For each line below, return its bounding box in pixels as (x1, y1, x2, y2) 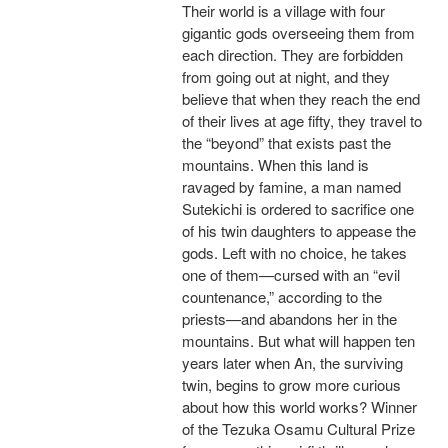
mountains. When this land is (182, 154, 369, 176)
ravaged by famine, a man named (182, 176, 401, 198)
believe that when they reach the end (182, 88, 420, 110)
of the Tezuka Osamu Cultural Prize (182, 418, 415, 440)
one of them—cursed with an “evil (182, 264, 400, 286)
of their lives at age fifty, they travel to (182, 110, 422, 132)
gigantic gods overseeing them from (182, 22, 415, 44)
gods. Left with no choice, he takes (182, 242, 407, 264)
